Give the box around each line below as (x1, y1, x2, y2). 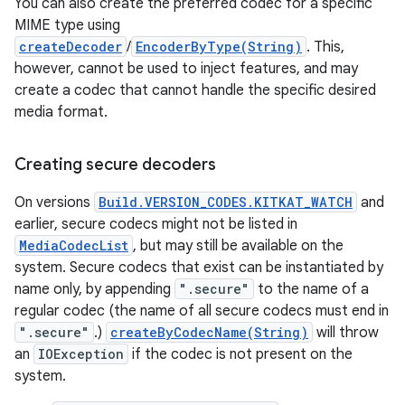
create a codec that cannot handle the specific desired (14, 81, 376, 99)
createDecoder (19, 38, 122, 55)
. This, (306, 38, 344, 56)
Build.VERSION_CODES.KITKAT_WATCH (99, 193, 353, 211)
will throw (313, 324, 379, 342)
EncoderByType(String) (136, 38, 302, 55)
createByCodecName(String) (110, 324, 308, 341)
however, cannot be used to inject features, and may (14, 60, 358, 78)
